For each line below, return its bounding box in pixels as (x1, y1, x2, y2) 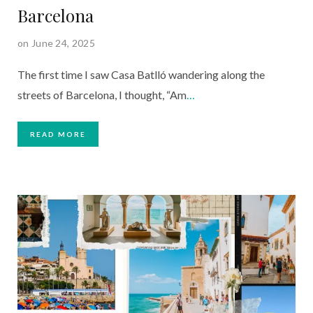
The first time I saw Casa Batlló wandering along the (17, 67, 265, 81)
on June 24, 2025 (17, 36, 95, 49)
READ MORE (30, 129, 86, 138)
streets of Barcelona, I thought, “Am (17, 87, 187, 101)
